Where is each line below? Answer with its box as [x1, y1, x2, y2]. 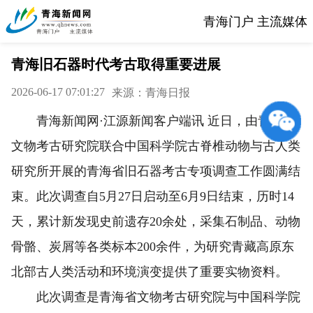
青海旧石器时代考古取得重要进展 [11, 57, 221, 72]
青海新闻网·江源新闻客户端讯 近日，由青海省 [11, 114, 296, 128]
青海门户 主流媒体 [203, 14, 307, 29]
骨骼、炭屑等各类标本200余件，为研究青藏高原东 [11, 240, 294, 254]
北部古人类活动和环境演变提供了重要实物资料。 [11, 265, 288, 279]
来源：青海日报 [112, 87, 190, 99]
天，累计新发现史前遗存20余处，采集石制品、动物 [11, 214, 300, 228]
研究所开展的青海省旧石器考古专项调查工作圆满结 [11, 164, 300, 178]
